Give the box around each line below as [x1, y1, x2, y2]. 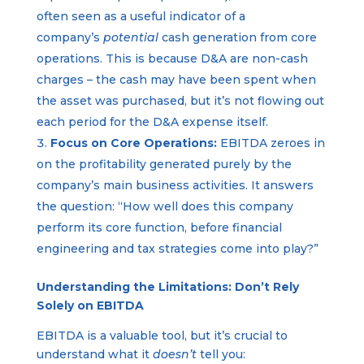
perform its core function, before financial [36, 219, 282, 235]
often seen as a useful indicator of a [36, 8, 245, 24]
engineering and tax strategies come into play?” [36, 240, 318, 256]
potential [102, 29, 158, 45]
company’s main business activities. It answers [36, 177, 314, 193]
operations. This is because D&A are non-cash [36, 50, 308, 66]
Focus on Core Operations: [50, 135, 217, 150]
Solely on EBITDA [36, 297, 144, 313]
